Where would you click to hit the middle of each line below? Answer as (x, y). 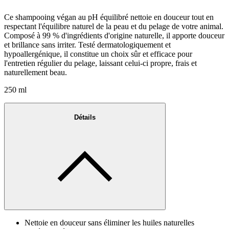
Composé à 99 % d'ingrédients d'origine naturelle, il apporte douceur (114, 36)
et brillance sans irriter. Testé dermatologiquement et (87, 45)
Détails (85, 117)
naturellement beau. (36, 73)
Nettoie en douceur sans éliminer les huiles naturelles (109, 222)
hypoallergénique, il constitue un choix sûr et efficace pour (98, 54)
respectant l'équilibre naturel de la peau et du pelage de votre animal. (114, 27)
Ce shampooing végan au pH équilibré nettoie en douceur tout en (109, 17)
